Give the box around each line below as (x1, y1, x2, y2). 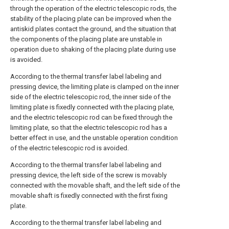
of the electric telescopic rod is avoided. (10, 144, 129, 152)
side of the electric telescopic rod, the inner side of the (10, 93, 171, 101)
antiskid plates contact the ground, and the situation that (10, 25, 176, 33)
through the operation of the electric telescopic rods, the (10, 5, 176, 12)
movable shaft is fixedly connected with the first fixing (10, 192, 168, 199)
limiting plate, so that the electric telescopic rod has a (10, 124, 167, 131)
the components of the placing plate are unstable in (10, 35, 162, 43)
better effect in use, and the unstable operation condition (10, 134, 178, 142)
